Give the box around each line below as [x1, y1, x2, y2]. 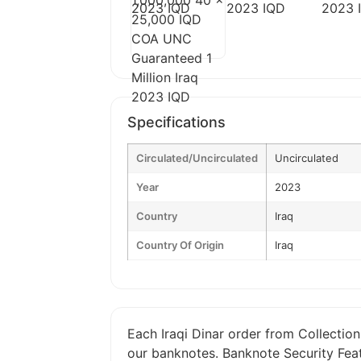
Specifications [127, 114, 226, 131]
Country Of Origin [136, 239, 224, 251]
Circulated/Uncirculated [136, 151, 258, 164]
